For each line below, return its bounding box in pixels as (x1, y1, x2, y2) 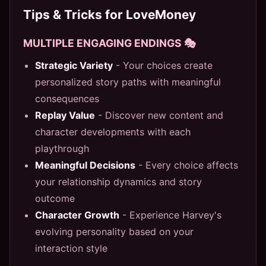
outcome (35, 192, 75, 204)
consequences (35, 92, 99, 104)
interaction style (35, 242, 107, 254)
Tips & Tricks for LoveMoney (23, 7, 196, 22)
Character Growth (35, 208, 119, 221)
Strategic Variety (35, 59, 113, 71)
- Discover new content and (95, 109, 223, 121)
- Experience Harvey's (119, 208, 221, 221)
